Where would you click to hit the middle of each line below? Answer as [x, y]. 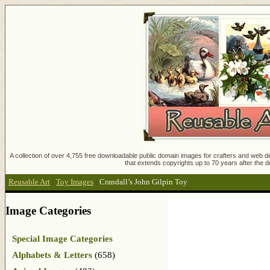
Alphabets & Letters [52, 255]
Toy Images [75, 182]
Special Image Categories [62, 238]
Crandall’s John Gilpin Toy [143, 182]
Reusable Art [29, 182]
